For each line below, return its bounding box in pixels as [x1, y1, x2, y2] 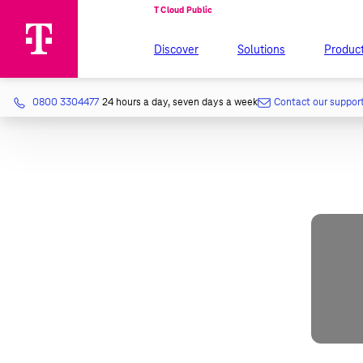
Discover [154, 42, 199, 57]
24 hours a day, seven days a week [102, 96, 258, 109]
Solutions [237, 42, 285, 57]
